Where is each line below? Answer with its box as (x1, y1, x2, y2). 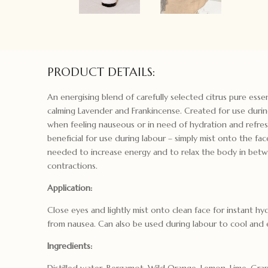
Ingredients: (47, 240, 93, 251)
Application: (47, 182, 93, 193)
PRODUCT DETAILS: (47, 64, 156, 80)
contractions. (47, 160, 98, 171)
